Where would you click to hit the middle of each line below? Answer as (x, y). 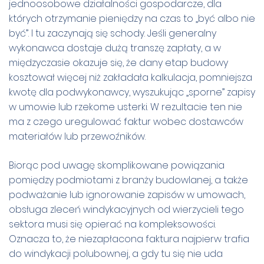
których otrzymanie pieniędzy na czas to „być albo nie (132, 18)
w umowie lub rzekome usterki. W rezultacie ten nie (126, 107)
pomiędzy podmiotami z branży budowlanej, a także (128, 180)
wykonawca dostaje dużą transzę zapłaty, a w (115, 48)
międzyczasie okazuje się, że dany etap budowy (118, 62)
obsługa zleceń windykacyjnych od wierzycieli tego (126, 209)
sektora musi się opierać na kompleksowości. (112, 224)
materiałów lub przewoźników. (77, 136)
